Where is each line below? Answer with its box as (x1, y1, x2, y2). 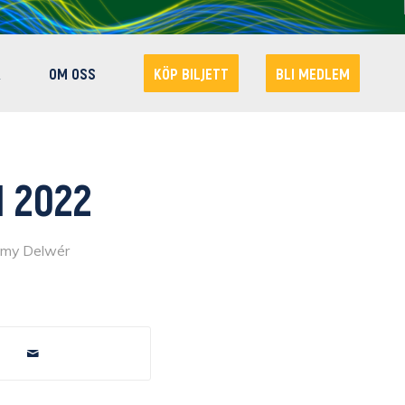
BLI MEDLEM (276, 64, 350, 82)
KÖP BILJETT (154, 64, 229, 82)
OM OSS (49, 64, 96, 82)
